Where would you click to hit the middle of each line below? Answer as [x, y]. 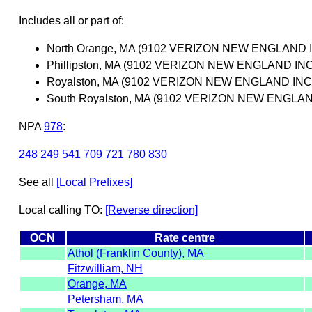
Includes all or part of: [71, 20]
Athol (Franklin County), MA [135, 253]
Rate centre [185, 237]
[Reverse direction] [151, 210]
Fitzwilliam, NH [105, 268]
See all [37, 182]
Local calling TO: [62, 210]
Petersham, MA [105, 299]
